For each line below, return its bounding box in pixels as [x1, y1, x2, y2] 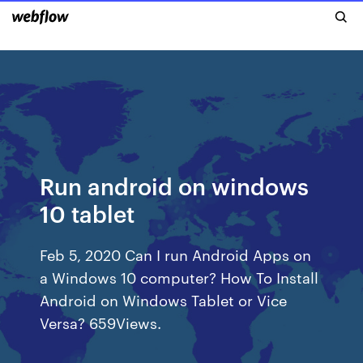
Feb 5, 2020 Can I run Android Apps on [40, 244, 312, 264]
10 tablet [40, 198, 135, 228]
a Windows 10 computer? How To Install [40, 267, 319, 287]
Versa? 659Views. [40, 312, 162, 332]
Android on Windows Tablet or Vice [40, 289, 288, 310]
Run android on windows [40, 170, 310, 200]
